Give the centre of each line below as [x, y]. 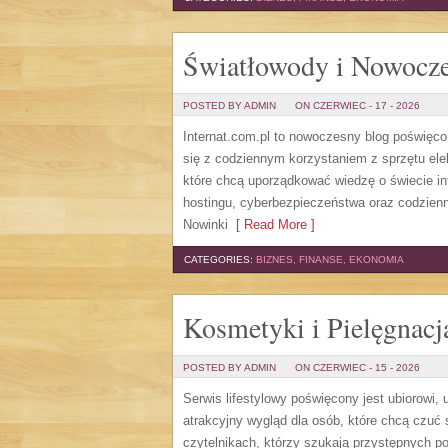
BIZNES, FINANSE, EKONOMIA [330, 259]
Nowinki [205, 224]
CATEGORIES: [220, 259]
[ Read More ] [271, 224]
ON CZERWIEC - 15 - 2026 [357, 367]
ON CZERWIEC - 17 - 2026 [357, 105]
